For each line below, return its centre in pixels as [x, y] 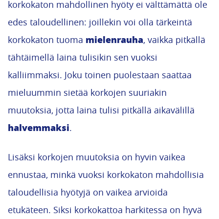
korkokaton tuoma [47, 40]
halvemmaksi [39, 128]
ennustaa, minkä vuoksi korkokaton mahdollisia [106, 175]
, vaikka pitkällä [174, 40]
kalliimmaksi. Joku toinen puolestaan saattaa [100, 75]
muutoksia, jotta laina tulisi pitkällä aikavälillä [101, 110]
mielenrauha [114, 40]
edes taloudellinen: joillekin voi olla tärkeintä [100, 22]
